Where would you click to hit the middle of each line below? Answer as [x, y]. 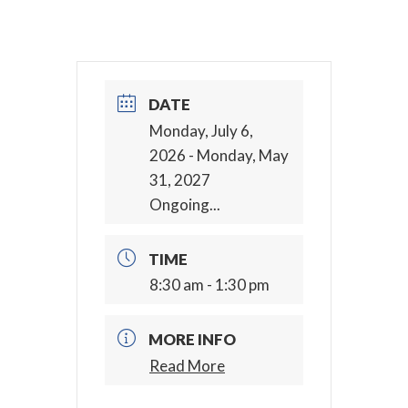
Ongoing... [185, 204]
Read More [187, 365]
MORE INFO [192, 340]
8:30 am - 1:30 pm [209, 285]
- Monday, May [237, 155]
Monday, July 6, [201, 130]
